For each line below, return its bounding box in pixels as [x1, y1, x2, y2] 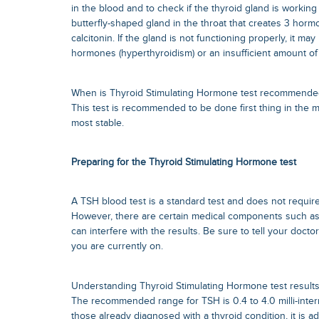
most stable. [71, 117, 124, 129]
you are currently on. [71, 241, 163, 253]
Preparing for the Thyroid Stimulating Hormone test [71, 156, 296, 168]
